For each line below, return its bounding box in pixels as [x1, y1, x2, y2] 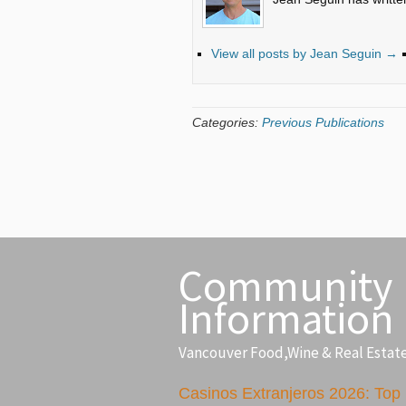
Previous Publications [262, 115, 384, 130]
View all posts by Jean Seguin [211, 46, 385, 61]
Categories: [192, 115, 262, 130]
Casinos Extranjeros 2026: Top [179, 384, 401, 403]
